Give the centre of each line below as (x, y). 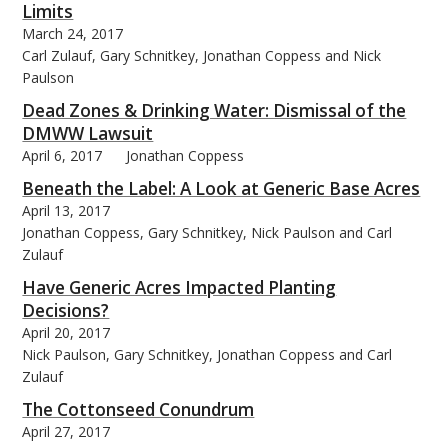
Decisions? (66, 310)
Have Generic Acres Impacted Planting (179, 287)
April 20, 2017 (66, 332)
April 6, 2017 (62, 155)
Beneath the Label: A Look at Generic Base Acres (221, 188)
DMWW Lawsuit (88, 133)
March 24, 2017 (73, 33)
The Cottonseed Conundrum (138, 409)
